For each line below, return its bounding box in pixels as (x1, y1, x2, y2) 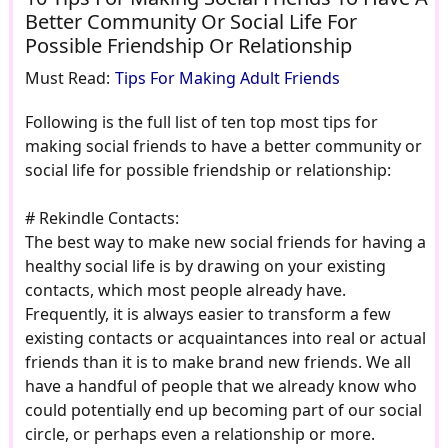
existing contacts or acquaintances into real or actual (24, 327, 426, 350)
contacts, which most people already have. (24, 279, 346, 302)
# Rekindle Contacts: (24, 207, 179, 230)
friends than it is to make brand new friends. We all (24, 351, 411, 374)
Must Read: (24, 67, 114, 90)
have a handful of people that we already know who (24, 375, 417, 398)
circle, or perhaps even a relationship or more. (24, 423, 375, 446)
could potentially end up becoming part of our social (24, 399, 422, 422)
